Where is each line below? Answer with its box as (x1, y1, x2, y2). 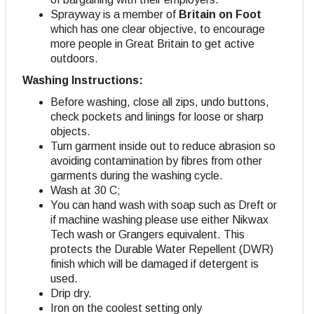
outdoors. (50, 52, 98, 64)
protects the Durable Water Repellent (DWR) (50, 243, 273, 255)
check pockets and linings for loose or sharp (50, 110, 264, 123)
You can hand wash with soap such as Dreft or (50, 198, 277, 211)
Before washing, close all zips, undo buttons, (50, 95, 269, 108)
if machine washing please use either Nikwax (50, 213, 268, 226)
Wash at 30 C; (50, 184, 121, 196)
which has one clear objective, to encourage (50, 22, 265, 35)
